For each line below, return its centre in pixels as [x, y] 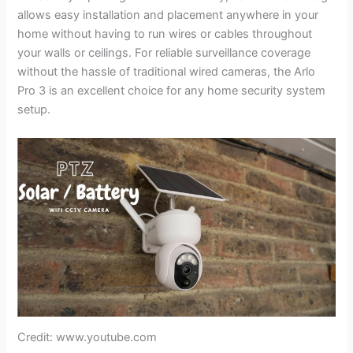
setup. [34, 110]
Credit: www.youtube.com [87, 338]
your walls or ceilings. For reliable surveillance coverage [164, 53]
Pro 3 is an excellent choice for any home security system [172, 91]
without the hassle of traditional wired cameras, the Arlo [167, 72]
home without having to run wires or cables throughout [165, 34]
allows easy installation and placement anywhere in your [168, 15]
